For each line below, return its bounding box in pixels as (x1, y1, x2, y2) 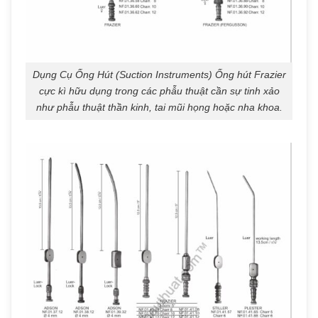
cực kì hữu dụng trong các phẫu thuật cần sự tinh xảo (38, 84, 280, 97)
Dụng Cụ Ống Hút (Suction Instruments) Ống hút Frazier (32, 68, 286, 80)
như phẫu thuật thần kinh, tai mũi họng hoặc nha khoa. (35, 101, 283, 113)
